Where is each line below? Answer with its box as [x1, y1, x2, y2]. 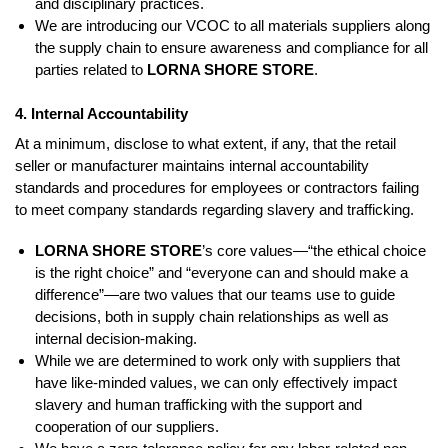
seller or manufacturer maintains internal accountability [15, 156, 369, 174]
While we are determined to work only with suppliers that [35, 352, 400, 370]
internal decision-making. [35, 330, 197, 348]
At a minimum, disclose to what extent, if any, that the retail [15, 134, 396, 152]
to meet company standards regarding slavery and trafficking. [15, 200, 414, 218]
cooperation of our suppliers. [35, 418, 219, 436]
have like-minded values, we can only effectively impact [35, 374, 397, 392]
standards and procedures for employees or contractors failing [15, 178, 419, 196]
